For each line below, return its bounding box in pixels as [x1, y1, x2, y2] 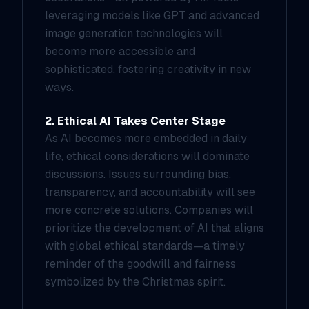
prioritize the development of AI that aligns [45, 221, 264, 235]
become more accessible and [45, 45, 195, 58]
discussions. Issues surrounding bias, [45, 168, 231, 181]
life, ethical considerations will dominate [45, 150, 250, 163]
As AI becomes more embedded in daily [45, 132, 247, 145]
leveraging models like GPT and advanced [45, 9, 259, 22]
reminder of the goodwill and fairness [45, 257, 236, 270]
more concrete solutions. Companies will [45, 203, 253, 217]
